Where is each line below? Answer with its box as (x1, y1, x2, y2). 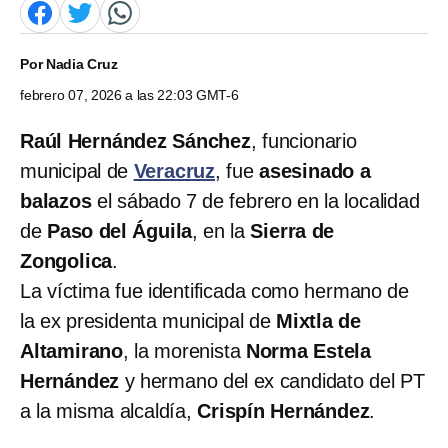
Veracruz (133, 159, 216, 182)
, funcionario (250, 129, 357, 152)
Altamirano (20, 339, 124, 362)
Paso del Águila (47, 219, 193, 242)
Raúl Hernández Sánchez (20, 129, 251, 152)
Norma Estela (245, 339, 372, 362)
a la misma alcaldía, (20, 399, 198, 422)
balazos (20, 189, 97, 212)
